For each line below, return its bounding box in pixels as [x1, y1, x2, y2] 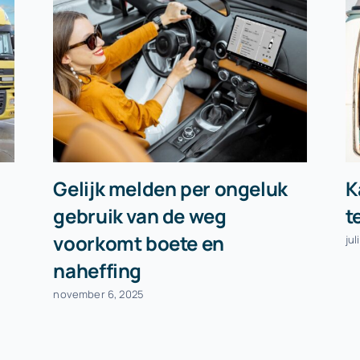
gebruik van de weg [53, 202, 227, 229]
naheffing [53, 256, 142, 284]
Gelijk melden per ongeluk [53, 174, 288, 202]
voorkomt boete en [53, 229, 224, 256]
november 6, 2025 [53, 287, 145, 302]
